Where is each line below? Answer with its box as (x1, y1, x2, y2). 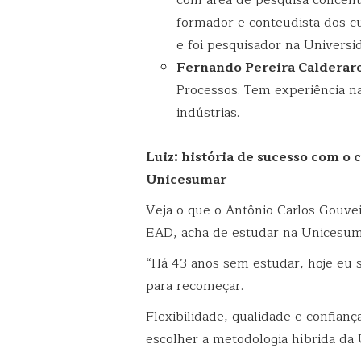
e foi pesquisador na (176, 34, 305, 56)
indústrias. (176, 102, 240, 123)
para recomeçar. (146, 275, 247, 297)
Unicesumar (146, 168, 226, 190)
